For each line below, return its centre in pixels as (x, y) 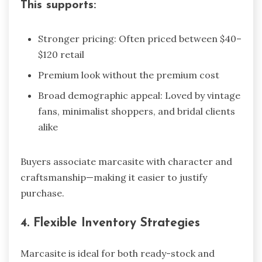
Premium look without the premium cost (129, 75)
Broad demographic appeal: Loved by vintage (139, 95)
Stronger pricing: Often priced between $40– (140, 38)
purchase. (42, 193)
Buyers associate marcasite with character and (126, 161)
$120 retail (61, 54)
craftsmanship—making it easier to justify (114, 177)
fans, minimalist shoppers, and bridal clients (137, 111)
